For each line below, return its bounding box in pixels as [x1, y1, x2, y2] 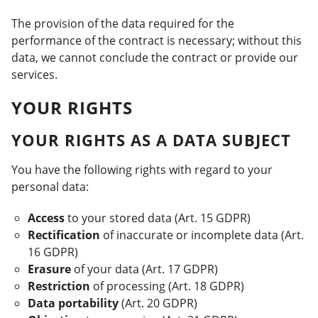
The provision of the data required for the [11, 16, 234, 31]
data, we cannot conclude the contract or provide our [11, 50, 298, 65]
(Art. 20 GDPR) [119, 295, 197, 311]
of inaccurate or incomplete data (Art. [100, 227, 304, 243]
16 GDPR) [28, 244, 78, 260]
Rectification [28, 227, 100, 243]
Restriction [28, 278, 90, 294]
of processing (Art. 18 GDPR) [90, 278, 244, 294]
